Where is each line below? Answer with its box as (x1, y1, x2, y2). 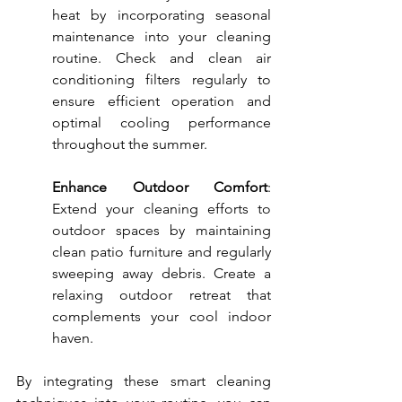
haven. (52, 329, 93, 347)
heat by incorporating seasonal (52, 6, 271, 24)
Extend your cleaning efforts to (52, 200, 271, 218)
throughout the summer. (52, 135, 207, 153)
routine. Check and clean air (52, 49, 271, 67)
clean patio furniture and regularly (52, 243, 271, 261)
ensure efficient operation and (52, 92, 271, 110)
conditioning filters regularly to (52, 71, 271, 89)
